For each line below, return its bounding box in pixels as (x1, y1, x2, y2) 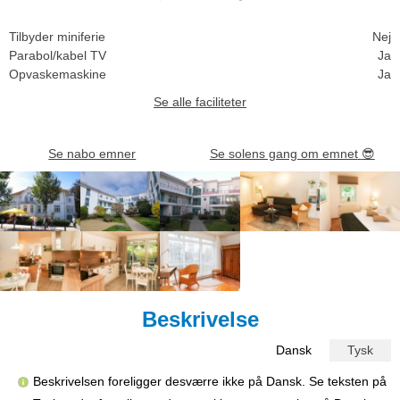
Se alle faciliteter (154, 94, 246, 109)
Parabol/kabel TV (9, 47, 106, 62)
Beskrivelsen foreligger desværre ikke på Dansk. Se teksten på (33, 373, 387, 388)
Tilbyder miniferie (9, 29, 105, 44)
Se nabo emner (48, 146, 137, 161)
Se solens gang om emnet (209, 146, 358, 161)
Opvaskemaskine (9, 66, 106, 81)
